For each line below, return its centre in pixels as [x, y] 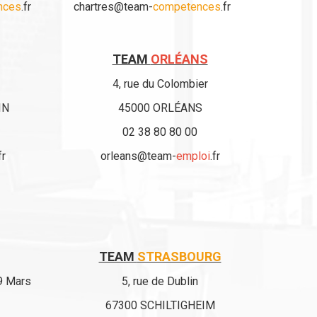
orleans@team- [138, 156]
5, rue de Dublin [160, 281]
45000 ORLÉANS [160, 108]
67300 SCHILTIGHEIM [160, 305]
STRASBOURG [179, 257]
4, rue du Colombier [160, 84]
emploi [193, 156]
